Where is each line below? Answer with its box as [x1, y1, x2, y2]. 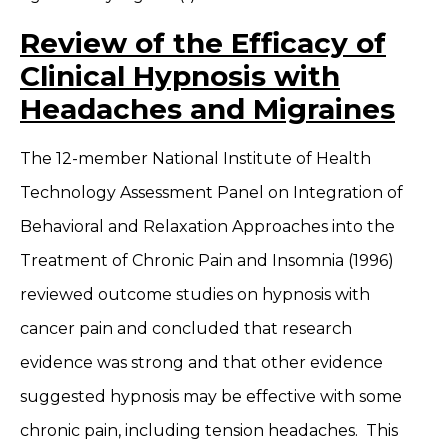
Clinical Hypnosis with [20, 58, 340, 93]
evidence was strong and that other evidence [20, 352, 383, 372]
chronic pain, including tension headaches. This [20, 420, 398, 440]
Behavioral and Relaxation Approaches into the [20, 216, 395, 236]
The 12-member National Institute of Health [20, 148, 371, 168]
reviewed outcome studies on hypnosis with [20, 284, 370, 304]
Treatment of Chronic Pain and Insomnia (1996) [20, 250, 394, 270]
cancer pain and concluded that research [20, 318, 352, 338]
